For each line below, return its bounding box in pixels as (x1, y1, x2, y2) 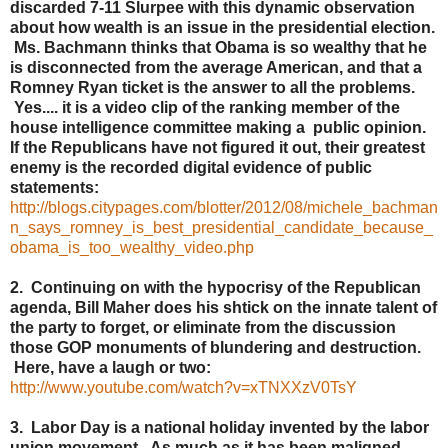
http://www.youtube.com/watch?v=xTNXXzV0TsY (10, 379, 357, 397)
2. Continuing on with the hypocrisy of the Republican (10, 279, 421, 297)
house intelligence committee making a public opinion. (10, 119, 434, 137)
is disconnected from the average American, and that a (10, 59, 422, 77)
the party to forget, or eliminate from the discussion (10, 319, 396, 337)
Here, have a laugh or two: (10, 359, 211, 377)
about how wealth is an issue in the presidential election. (10, 19, 435, 37)
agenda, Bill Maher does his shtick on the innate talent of (10, 299, 437, 317)
